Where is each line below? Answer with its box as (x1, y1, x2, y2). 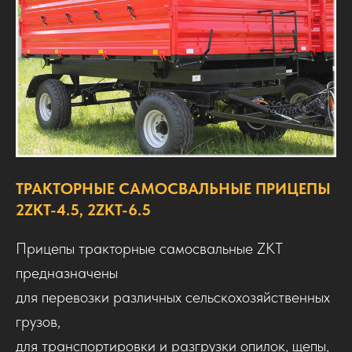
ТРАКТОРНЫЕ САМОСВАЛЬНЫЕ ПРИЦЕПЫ (16, 178, 331, 198)
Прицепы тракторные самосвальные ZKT (16, 238, 283, 258)
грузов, (16, 311, 60, 331)
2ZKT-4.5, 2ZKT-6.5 (16, 200, 151, 219)
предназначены (16, 262, 118, 282)
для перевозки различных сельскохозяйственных (16, 287, 330, 306)
